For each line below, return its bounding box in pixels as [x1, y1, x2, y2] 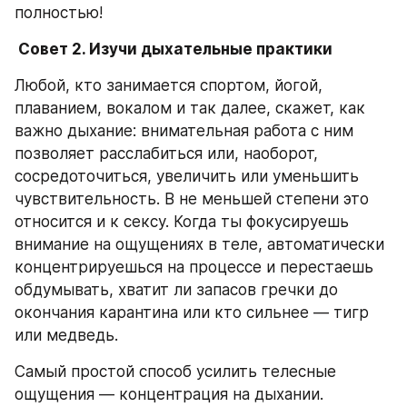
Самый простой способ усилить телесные [15, 362, 336, 381]
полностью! [15, 3, 103, 22]
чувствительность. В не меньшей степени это [15, 190, 369, 208]
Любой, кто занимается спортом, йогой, [15, 76, 323, 94]
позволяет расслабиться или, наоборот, [15, 144, 318, 163]
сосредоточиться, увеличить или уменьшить [15, 167, 359, 185]
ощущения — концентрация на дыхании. [15, 385, 323, 403]
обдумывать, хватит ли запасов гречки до [15, 281, 338, 299]
